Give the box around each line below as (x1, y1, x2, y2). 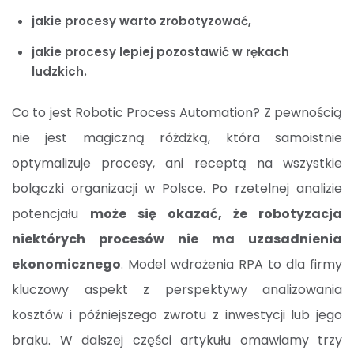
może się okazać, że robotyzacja (90, 205, 342, 224)
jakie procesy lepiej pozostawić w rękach (32, 43, 289, 61)
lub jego (291, 306, 342, 325)
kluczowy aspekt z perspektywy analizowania (12, 281, 342, 299)
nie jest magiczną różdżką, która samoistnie (12, 129, 342, 148)
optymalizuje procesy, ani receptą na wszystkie (12, 154, 342, 173)
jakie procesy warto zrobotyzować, (32, 13, 251, 30)
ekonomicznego (12, 255, 121, 274)
